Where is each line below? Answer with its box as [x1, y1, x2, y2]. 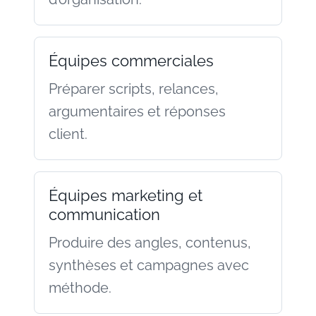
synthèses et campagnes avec [49, 256, 249, 274]
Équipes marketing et [49, 186, 202, 205]
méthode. [49, 279, 111, 296]
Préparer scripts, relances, [49, 80, 219, 97]
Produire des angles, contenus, [49, 233, 251, 251]
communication [49, 205, 160, 224]
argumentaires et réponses [49, 102, 226, 120]
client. [49, 125, 87, 142]
